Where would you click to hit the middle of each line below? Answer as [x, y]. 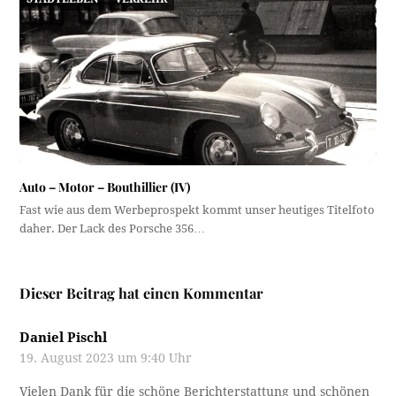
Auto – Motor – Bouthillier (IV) [105, 187]
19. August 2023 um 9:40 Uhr [106, 358]
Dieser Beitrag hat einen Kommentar [142, 293]
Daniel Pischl [64, 338]
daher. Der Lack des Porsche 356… [113, 229]
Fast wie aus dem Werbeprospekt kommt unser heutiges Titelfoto [198, 210]
